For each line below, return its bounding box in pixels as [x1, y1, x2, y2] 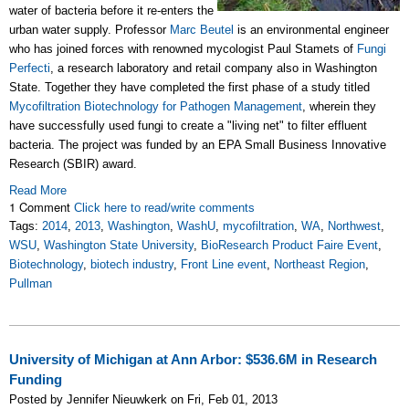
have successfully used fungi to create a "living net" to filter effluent [9, 119, 367, 133]
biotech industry [90, 257, 173, 272]
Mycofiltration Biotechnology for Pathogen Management [9, 100, 302, 114]
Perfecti [9, 61, 50, 76]
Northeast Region [274, 257, 365, 272]
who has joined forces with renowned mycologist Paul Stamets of [9, 42, 357, 57]
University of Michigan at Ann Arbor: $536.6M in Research [9, 352, 377, 368]
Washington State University [44, 238, 194, 253]
